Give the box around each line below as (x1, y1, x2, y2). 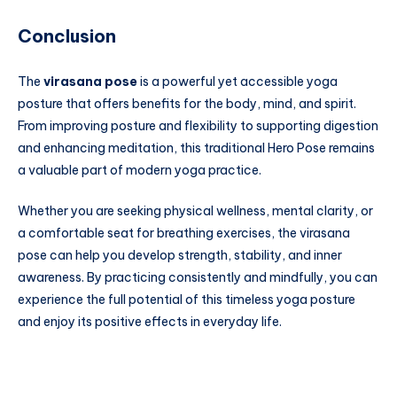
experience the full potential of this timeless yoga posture (18, 291, 355, 307)
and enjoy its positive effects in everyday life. (18, 313, 282, 330)
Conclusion (18, 24, 116, 47)
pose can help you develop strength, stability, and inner (18, 246, 342, 263)
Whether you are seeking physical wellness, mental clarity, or (18, 202, 373, 219)
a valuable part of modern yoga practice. (18, 162, 261, 179)
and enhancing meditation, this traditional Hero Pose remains (18, 140, 375, 157)
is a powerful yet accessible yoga (137, 74, 338, 90)
